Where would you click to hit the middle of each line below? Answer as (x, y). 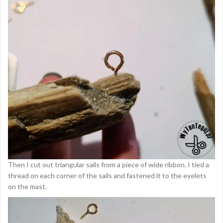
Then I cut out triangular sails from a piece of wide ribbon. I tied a (109, 165)
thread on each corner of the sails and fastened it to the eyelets (107, 176)
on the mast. (27, 187)
